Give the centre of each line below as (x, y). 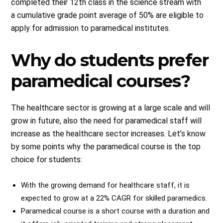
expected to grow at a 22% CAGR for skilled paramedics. (114, 198)
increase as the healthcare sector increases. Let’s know (109, 133)
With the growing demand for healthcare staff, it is (106, 185)
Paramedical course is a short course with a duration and (115, 211)
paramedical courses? (101, 81)
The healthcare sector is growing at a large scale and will (111, 108)
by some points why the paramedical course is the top (106, 146)
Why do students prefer (110, 60)
